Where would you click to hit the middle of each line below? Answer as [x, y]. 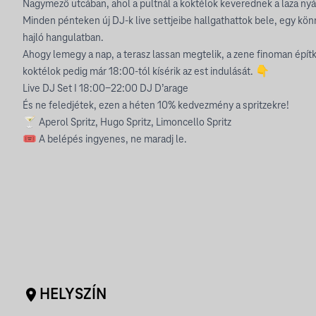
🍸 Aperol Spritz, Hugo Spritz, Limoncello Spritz [127, 123]
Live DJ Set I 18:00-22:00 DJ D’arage [105, 89]
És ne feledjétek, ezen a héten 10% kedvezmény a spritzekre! [156, 106]
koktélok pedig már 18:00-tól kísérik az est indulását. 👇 [146, 72]
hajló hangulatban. [63, 38]
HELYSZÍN [73, 295]
